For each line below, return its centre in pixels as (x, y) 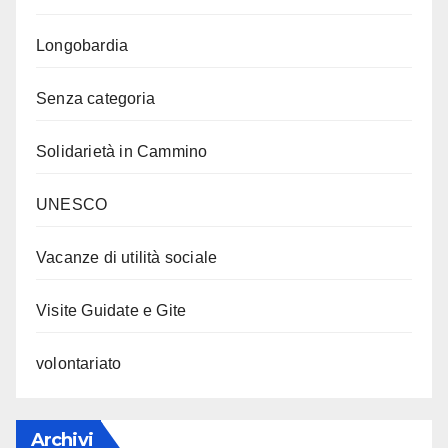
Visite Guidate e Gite (111, 310)
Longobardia (82, 45)
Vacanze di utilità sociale (127, 257)
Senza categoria (95, 98)
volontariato (79, 363)
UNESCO (72, 204)
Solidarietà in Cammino (122, 151)
